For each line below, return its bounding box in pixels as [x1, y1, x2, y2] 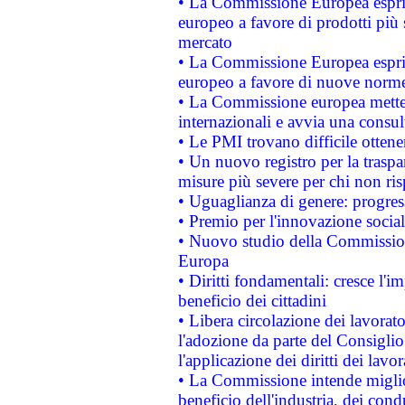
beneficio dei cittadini [177, 291, 326, 310]
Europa [177, 251, 229, 270]
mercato [177, 33, 232, 52]
